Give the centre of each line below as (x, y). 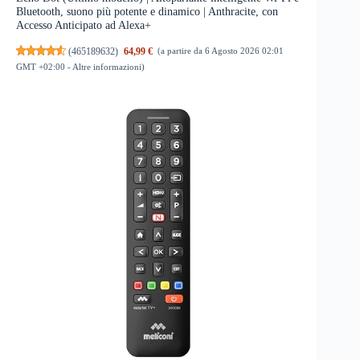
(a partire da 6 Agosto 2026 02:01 (221, 51)
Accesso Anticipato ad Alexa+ (84, 25)
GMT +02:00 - (44, 66)
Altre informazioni (107, 66)
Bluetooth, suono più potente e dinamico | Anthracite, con (147, 12)
